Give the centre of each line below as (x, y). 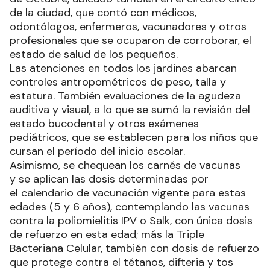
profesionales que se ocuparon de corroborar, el (130, 40)
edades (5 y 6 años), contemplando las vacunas (130, 207)
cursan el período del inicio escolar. (97, 151)
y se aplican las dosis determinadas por (109, 179)
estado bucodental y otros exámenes (104, 124)
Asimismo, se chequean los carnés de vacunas (125, 165)
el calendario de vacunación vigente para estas (128, 193)
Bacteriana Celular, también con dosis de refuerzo (134, 248)
